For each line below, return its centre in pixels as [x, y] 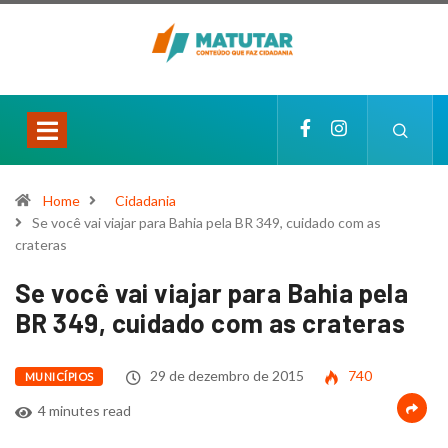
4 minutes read [84, 410]
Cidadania [145, 200]
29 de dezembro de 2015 [226, 375]
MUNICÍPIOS [59, 376]
